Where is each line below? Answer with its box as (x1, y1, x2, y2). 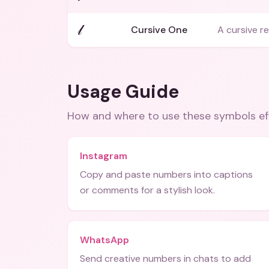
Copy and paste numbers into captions (80, 168, 253, 181)
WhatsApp (80, 234, 129, 246)
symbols (214, 109, 256, 123)
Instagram (80, 150, 127, 162)
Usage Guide (67, 80, 179, 103)
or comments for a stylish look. (80, 184, 215, 196)
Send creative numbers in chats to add (80, 252, 251, 265)
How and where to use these (67, 109, 214, 123)
